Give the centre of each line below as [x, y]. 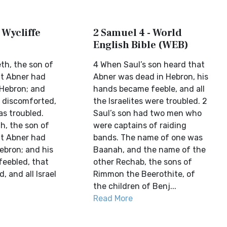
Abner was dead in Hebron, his [151, 77]
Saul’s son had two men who [148, 113]
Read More [113, 198]
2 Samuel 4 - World [138, 33]
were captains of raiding [140, 125]
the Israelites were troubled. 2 [150, 101]
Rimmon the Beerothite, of [144, 174]
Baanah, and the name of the [150, 150]
